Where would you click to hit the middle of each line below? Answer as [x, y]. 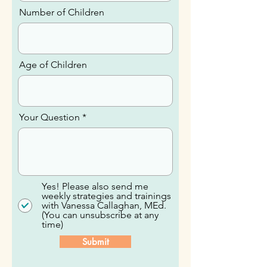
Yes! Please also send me [95, 215]
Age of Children [53, 93]
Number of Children [62, 41]
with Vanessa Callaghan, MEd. [104, 234]
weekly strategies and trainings [106, 224]
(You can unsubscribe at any [100, 243]
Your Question [49, 146]
